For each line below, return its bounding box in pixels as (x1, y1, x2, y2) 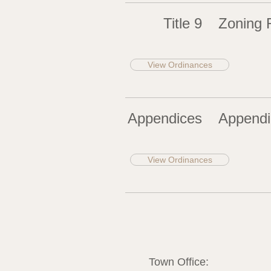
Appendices (128, 110, 202, 126)
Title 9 (163, 15, 202, 31)
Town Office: (149, 256, 209, 268)
